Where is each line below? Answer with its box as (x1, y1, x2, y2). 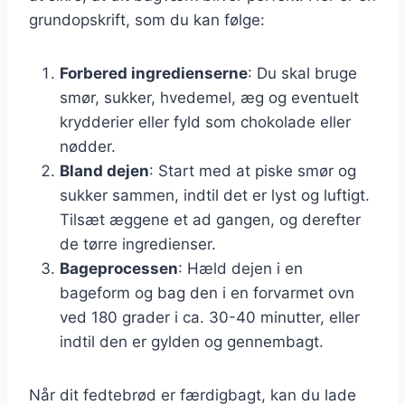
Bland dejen (60, 161, 149, 180)
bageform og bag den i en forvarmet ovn (60, 283, 354, 302)
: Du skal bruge (248, 63, 357, 82)
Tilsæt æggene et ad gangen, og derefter (60, 210, 361, 229)
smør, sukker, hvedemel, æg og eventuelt (60, 88, 359, 107)
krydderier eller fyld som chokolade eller (60, 112, 351, 131)
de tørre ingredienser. (60, 234, 216, 253)
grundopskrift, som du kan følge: (29, 10, 265, 29)
